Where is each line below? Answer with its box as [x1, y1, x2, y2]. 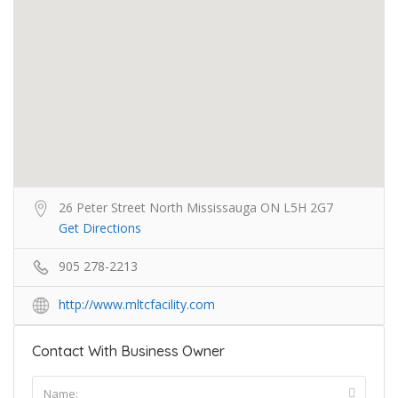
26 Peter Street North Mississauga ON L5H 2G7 [59, 199, 333, 216]
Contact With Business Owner [32, 342, 225, 360]
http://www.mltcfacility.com [59, 296, 215, 313]
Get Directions [59, 219, 141, 236]
